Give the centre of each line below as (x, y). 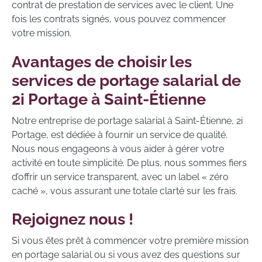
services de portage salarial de (126, 80)
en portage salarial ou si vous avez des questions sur (126, 254)
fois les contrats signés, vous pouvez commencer (119, 19)
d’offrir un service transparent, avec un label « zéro (120, 177)
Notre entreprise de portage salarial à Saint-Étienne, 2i (127, 120)
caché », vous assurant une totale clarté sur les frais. (125, 191)
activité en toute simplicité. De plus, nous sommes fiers (129, 163)
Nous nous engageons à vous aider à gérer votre (118, 149)
